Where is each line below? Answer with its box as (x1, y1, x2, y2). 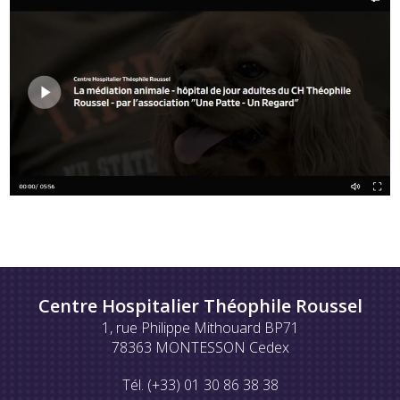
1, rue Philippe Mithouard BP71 (101, 317, 299, 337)
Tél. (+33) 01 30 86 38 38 (121, 374, 279, 395)
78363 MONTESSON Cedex (111, 337, 289, 357)
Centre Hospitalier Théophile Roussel (37, 293, 362, 318)
